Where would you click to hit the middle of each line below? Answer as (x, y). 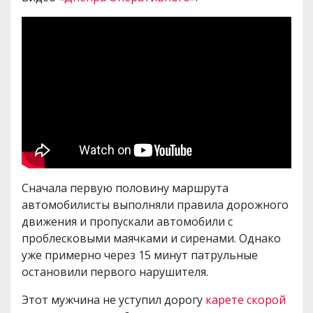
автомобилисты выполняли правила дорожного (155, 205)
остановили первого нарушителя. (115, 272)
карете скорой (246, 300)
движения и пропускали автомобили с (127, 222)
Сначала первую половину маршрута (125, 188)
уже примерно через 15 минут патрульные (140, 255)
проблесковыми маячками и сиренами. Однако (151, 239)
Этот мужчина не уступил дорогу (114, 300)
